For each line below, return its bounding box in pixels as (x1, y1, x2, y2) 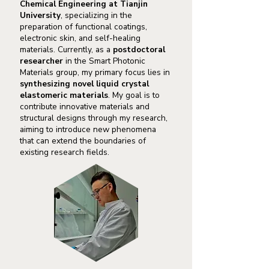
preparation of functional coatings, (20, 21, 147, 32)
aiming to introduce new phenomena (20, 124, 156, 135)
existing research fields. (20, 147, 109, 158)
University (20, 10, 61, 21)
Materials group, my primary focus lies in (20, 67, 170, 78)
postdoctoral (113, 44, 165, 55)
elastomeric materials (20, 89, 108, 101)
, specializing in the (61, 10, 132, 21)
